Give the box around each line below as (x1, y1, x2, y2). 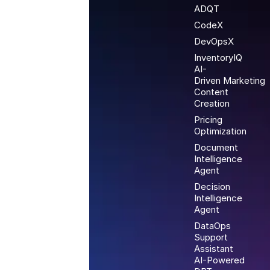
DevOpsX (193, 35, 234, 47)
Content (193, 86, 228, 98)
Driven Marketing (193, 74, 265, 86)
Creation (193, 97, 230, 109)
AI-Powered (193, 254, 245, 266)
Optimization (193, 125, 246, 137)
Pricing (193, 113, 222, 125)
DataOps (193, 219, 231, 231)
